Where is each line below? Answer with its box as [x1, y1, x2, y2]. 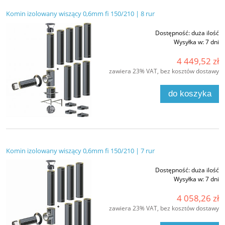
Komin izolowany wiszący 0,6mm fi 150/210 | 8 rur [6, 9, 155, 19]
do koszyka [168, 89, 211, 99]
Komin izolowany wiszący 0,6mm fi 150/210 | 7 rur [6, 146, 155, 156]
